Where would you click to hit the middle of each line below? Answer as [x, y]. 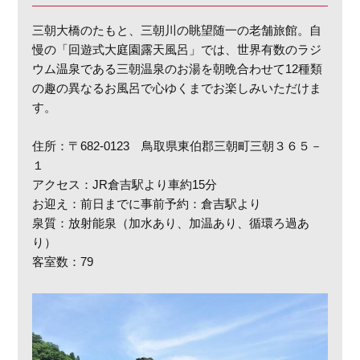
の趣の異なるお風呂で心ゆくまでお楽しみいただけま [177, 88]
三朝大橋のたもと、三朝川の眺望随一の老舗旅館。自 [177, 31]
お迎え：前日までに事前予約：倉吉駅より [147, 204]
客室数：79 [63, 262]
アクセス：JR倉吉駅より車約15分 [125, 185]
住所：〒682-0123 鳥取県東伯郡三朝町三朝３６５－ [178, 146]
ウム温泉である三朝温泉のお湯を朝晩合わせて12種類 [178, 69]
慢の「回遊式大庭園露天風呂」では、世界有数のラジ [177, 50]
